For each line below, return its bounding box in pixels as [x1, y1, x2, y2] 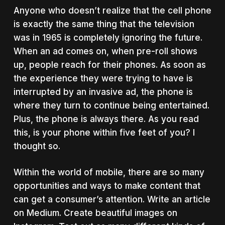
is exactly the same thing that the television [13, 19, 194, 29]
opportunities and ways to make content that [13, 181, 200, 191]
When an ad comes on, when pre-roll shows [13, 46, 197, 56]
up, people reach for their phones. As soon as [13, 59, 206, 70]
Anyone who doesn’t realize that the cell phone [13, 5, 211, 16]
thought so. [13, 141, 60, 151]
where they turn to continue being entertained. [13, 100, 209, 110]
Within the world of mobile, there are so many [13, 167, 204, 177]
